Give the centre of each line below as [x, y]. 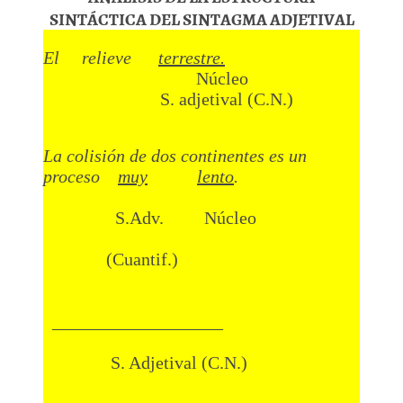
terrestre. [192, 57]
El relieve [101, 57]
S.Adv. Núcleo [150, 217]
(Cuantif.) [111, 259]
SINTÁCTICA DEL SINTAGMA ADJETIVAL [201, 18]
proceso [81, 176]
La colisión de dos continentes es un [175, 155]
